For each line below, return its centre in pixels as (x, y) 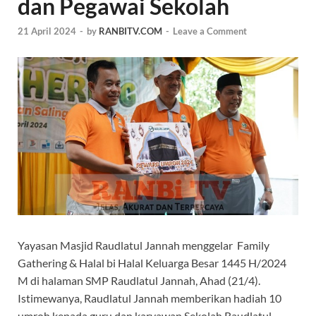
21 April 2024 (47, 31)
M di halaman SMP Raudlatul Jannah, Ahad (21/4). (139, 281)
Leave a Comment (210, 31)
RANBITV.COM (130, 31)
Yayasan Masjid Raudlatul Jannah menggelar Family (144, 245)
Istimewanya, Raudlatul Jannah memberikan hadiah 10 (150, 298)
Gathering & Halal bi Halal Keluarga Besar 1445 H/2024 (152, 263)
